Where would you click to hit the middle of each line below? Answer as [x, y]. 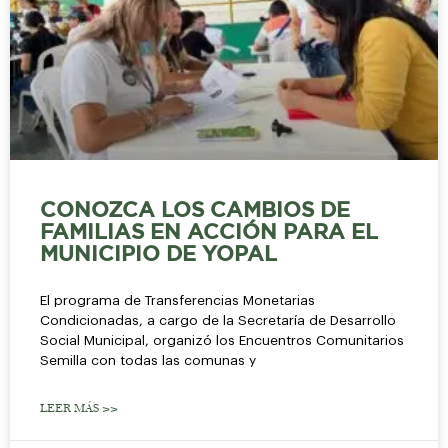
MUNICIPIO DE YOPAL [158, 254]
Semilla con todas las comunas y [148, 360]
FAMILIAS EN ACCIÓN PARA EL [209, 232]
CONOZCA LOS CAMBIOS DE [195, 210]
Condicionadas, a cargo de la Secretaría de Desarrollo [218, 320]
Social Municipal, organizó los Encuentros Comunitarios [222, 340]
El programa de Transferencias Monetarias [177, 300]
